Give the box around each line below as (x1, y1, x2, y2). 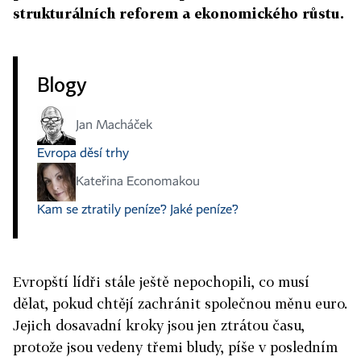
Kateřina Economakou (76, 176, 200, 189)
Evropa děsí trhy (37, 147, 129, 160)
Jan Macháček (76, 119, 152, 132)
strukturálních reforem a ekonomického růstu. (13, 5, 344, 22)
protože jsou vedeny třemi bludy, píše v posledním (13, 338, 338, 355)
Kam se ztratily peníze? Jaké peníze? (37, 204, 239, 217)
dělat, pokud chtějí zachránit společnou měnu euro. (13, 295, 347, 312)
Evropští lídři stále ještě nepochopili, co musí (13, 273, 309, 290)
